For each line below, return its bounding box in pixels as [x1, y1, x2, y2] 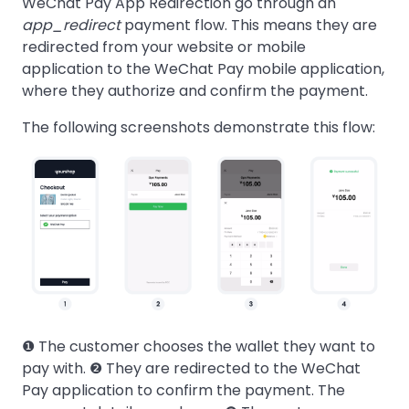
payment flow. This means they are [121, 15, 377, 36]
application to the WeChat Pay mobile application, [22, 58, 384, 79]
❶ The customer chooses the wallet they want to [22, 335, 375, 357]
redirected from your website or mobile [22, 37, 306, 58]
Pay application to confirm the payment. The [22, 379, 345, 401]
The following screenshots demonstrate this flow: [22, 117, 375, 138]
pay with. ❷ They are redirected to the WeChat [22, 357, 361, 379]
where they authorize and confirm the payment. [22, 80, 368, 101]
